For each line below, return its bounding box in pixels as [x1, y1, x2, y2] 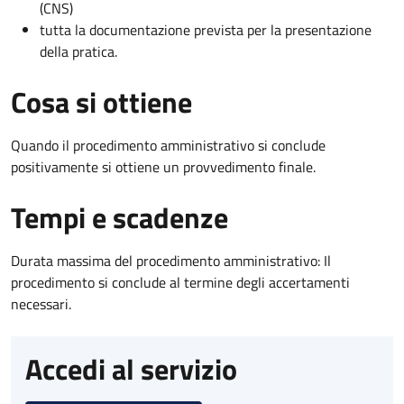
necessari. [11, 292, 71, 315]
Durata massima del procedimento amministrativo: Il [11, 249, 331, 271]
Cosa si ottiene [11, 79, 192, 124]
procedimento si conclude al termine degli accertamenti [11, 271, 350, 293]
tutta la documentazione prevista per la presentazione [40, 18, 372, 41]
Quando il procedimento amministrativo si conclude [11, 133, 326, 156]
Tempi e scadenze [11, 195, 228, 239]
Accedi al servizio [25, 346, 237, 390]
